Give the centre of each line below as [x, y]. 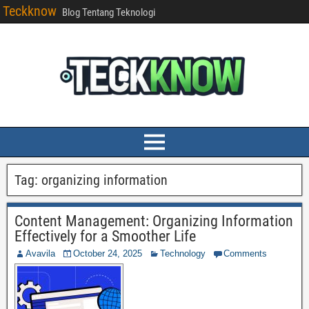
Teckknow [30, 11]
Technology [183, 253]
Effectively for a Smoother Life [105, 236]
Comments [245, 253]
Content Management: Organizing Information [154, 221]
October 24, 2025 [108, 253]
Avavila [40, 253]
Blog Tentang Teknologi [109, 12]
